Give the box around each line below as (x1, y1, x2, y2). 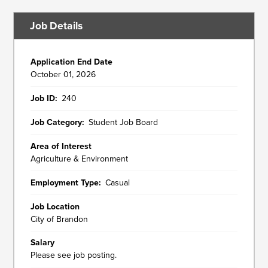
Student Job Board (89, 115, 159, 129)
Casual (105, 176, 130, 189)
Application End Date (31, 56, 113, 69)
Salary (31, 236, 55, 249)
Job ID (31, 92, 56, 105)
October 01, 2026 (31, 68, 96, 81)
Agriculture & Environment (31, 152, 129, 165)
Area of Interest (31, 139, 92, 153)
